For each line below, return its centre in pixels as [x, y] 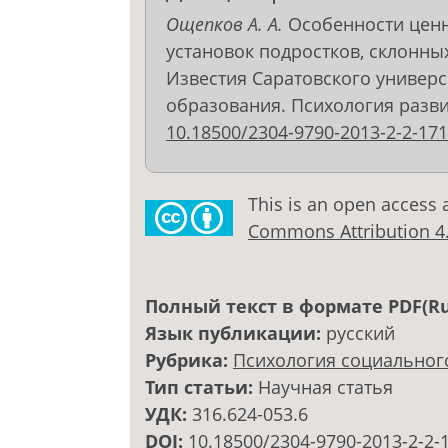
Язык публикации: [235, 333]
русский [360, 333]
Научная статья [325, 387]
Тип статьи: [201, 387]
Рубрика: [189, 360]
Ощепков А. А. [224, 24]
